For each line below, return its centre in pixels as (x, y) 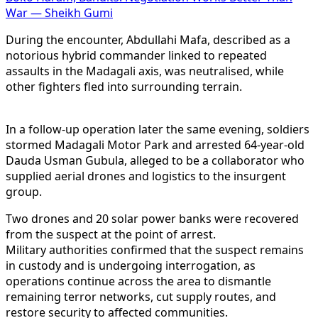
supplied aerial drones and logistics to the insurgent (146, 176)
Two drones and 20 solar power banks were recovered (152, 218)
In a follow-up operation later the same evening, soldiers (158, 129)
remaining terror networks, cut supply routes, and (141, 296)
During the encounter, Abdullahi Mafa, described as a (148, 39)
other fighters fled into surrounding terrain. (124, 86)
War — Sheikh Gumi (59, 12)
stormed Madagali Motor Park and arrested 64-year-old (155, 144)
